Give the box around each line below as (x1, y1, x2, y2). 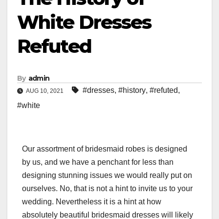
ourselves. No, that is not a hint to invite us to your (22, 184, 193, 193)
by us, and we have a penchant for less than (22, 158, 174, 167)
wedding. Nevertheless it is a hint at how (22, 197, 161, 206)
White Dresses (17, 11, 152, 34)
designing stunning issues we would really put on (22, 171, 192, 180)
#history (118, 86, 146, 95)
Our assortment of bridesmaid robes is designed (22, 145, 187, 153)
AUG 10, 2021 (25, 88, 65, 95)
